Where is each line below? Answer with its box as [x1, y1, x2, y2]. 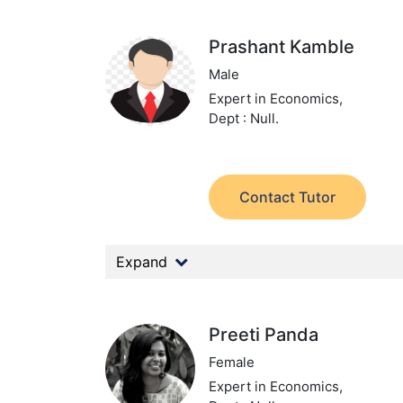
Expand [116, 253, 167, 271]
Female [209, 354, 255, 371]
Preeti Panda [209, 324, 319, 345]
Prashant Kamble [209, 36, 355, 58]
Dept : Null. [209, 110, 280, 127]
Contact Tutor [239, 188, 336, 206]
